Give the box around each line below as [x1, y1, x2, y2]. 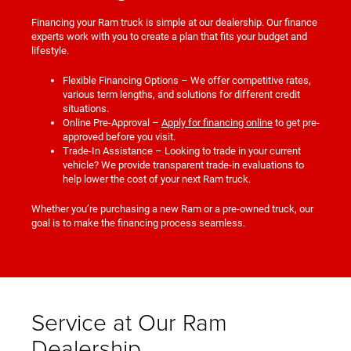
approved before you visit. [63, 131, 175, 143]
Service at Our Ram [31, 306, 227, 338]
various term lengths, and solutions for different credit [63, 89, 300, 101]
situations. [63, 103, 109, 115]
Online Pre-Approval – [63, 117, 161, 129]
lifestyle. [31, 45, 69, 57]
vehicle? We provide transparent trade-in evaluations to [63, 159, 304, 172]
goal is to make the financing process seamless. [31, 217, 245, 230]
